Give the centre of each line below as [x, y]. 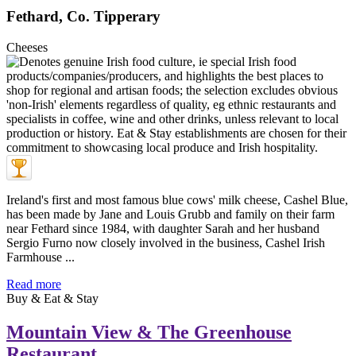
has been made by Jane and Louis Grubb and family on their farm [170, 214]
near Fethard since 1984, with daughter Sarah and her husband [163, 228]
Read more [34, 284]
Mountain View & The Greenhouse [149, 332]
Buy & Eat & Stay [52, 298]
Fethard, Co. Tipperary [83, 16]
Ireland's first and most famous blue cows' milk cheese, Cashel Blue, [177, 199]
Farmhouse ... [41, 257]
